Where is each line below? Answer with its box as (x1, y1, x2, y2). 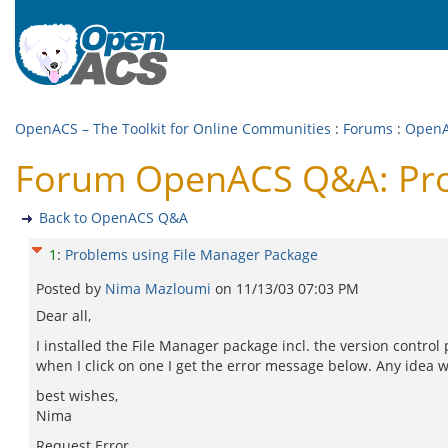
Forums (343, 119, 393, 138)
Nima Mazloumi (105, 279, 215, 298)
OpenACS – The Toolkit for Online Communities (15, 119, 331, 138)
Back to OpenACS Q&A (39, 208, 188, 227)
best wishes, (36, 386, 118, 405)
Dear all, (36, 306, 91, 325)
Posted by (36, 279, 105, 298)
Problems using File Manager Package (65, 245, 318, 264)
